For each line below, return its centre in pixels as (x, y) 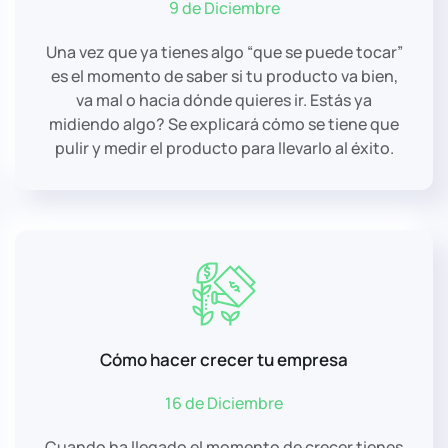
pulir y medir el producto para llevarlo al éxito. (224, 147)
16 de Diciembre (224, 402)
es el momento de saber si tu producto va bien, (224, 75)
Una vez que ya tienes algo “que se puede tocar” (224, 51)
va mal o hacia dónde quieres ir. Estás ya (224, 99)
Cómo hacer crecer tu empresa (224, 359)
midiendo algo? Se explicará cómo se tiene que (224, 123)
